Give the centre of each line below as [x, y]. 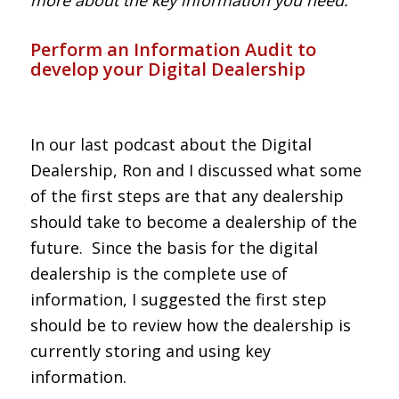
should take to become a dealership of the [193, 222]
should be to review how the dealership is [190, 326]
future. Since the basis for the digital [174, 248]
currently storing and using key [150, 351]
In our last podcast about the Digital [171, 145]
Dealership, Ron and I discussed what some [195, 171]
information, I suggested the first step [178, 300]
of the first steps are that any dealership [187, 196]
